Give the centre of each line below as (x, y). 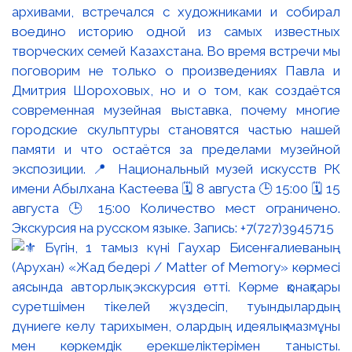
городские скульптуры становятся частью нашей (176, 129)
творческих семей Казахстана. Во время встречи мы (176, 51)
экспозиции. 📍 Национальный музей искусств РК (176, 169)
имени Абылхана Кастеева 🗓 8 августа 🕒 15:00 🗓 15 (176, 188)
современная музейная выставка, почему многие (176, 110)
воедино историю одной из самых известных (176, 31)
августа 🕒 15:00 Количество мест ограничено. (176, 208)
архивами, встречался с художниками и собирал (176, 11)
